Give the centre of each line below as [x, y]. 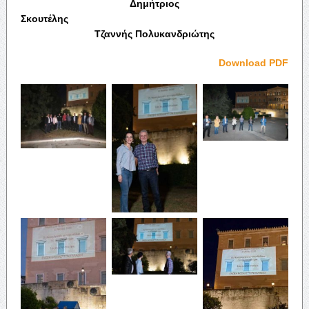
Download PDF [254, 62]
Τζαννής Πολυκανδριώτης [154, 33]
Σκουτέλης [160, 18]
